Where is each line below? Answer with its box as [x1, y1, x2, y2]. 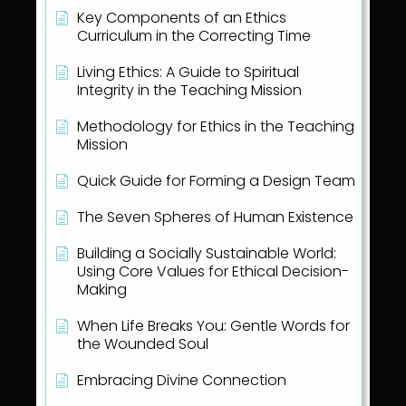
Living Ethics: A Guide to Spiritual [77, 62, 299, 83]
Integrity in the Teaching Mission [77, 80, 302, 101]
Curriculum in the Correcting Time [77, 25, 311, 47]
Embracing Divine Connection [77, 370, 286, 391]
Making [77, 279, 127, 301]
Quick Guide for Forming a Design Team [77, 170, 355, 192]
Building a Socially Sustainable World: [77, 243, 336, 265]
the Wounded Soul [77, 333, 208, 355]
